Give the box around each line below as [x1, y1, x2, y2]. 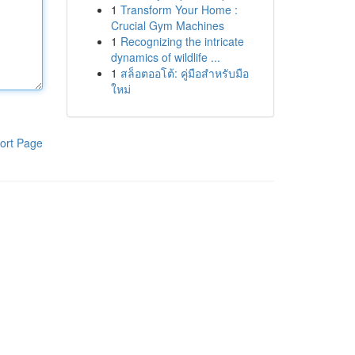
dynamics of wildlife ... [110, 49, 220, 65]
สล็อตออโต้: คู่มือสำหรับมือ [120, 65, 249, 81]
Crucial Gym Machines [110, 17, 224, 33]
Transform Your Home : [120, 2, 238, 17]
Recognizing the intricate [120, 33, 244, 49]
